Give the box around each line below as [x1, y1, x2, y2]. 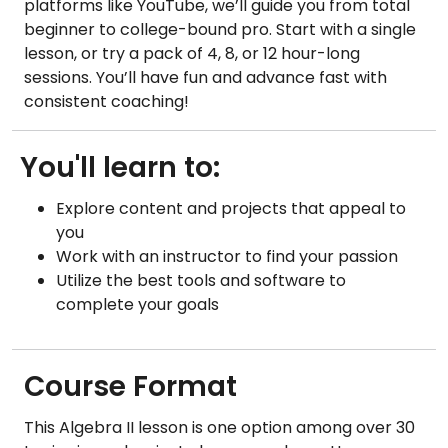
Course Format [24, 366, 244, 406]
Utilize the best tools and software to [56, 268, 346, 292]
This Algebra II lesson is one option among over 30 [24, 415, 415, 439]
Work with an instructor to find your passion [56, 244, 398, 268]
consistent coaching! [24, 89, 189, 113]
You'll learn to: [20, 147, 220, 187]
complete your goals [56, 292, 219, 316]
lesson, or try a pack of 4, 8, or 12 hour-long [24, 41, 360, 65]
